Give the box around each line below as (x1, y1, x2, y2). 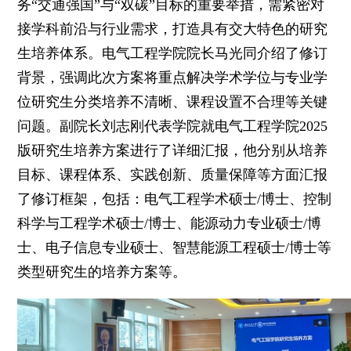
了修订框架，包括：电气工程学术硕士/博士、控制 (17, 190, 332, 207)
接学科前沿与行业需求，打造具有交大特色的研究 (17, 20, 328, 37)
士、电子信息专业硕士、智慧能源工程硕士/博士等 (17, 239, 332, 255)
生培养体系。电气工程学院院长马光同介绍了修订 (17, 45, 328, 61)
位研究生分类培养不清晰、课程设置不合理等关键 (17, 93, 328, 110)
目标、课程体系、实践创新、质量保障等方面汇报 (17, 166, 328, 183)
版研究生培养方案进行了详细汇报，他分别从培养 (17, 142, 328, 158)
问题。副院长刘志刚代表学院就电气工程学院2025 (17, 118, 328, 134)
